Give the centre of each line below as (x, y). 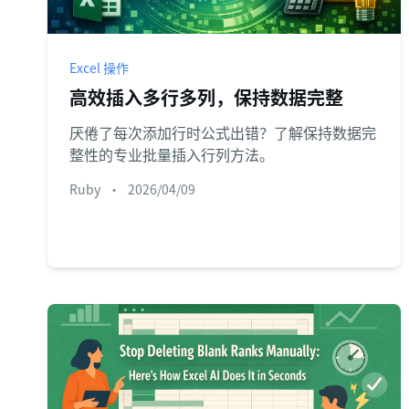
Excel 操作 (99, 68)
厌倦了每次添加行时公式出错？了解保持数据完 (223, 132)
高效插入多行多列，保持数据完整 (206, 97)
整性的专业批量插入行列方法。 (172, 154)
